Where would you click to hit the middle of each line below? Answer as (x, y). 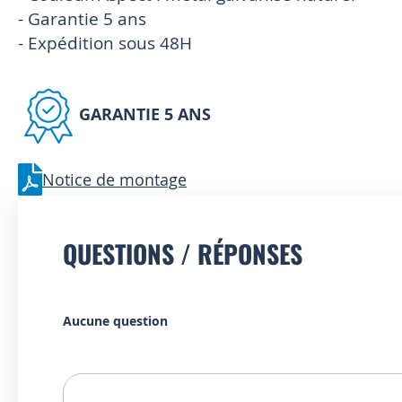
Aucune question (115, 320)
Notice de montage (114, 179)
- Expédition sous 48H (105, 43)
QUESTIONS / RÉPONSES (183, 253)
